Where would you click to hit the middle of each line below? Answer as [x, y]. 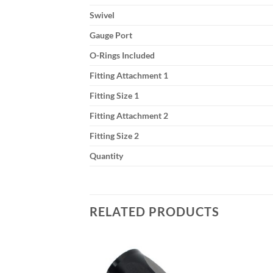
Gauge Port [111, 35]
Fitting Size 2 [114, 136]
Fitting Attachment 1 [129, 76]
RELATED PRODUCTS [154, 212]
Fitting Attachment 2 [129, 116]
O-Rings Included [122, 55]
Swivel [102, 15]
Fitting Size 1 [114, 96]
